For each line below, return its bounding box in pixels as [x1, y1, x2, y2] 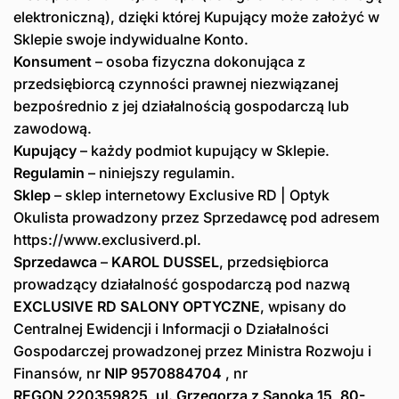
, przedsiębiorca [219, 253, 329, 272]
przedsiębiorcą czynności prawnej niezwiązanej [13, 75, 338, 94]
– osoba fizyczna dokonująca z [92, 53, 305, 71]
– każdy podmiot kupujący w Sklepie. [77, 142, 330, 160]
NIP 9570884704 [104, 364, 222, 383]
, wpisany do [260, 297, 346, 316]
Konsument [13, 53, 92, 71]
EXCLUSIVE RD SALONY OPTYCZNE [13, 297, 260, 316]
